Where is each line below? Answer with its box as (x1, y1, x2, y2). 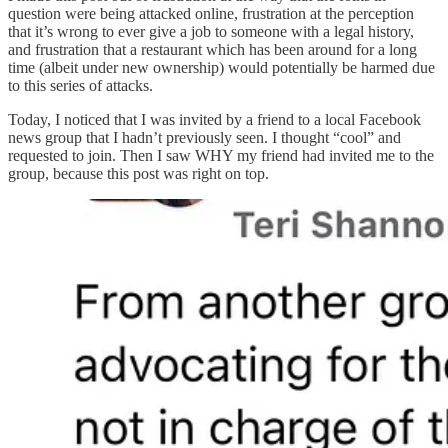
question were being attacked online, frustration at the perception (8, 4, 414, 22)
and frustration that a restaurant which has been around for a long (8, 40, 417, 58)
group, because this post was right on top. (8, 164, 269, 182)
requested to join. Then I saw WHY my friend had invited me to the (8, 146, 434, 164)
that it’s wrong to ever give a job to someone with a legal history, (8, 22, 414, 40)
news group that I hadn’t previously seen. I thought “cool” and (8, 128, 401, 146)
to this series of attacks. (8, 76, 153, 94)
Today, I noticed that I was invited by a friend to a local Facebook (8, 110, 421, 128)
